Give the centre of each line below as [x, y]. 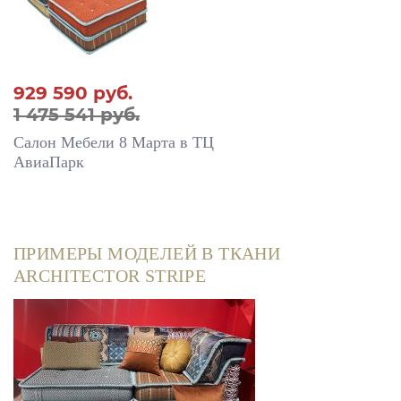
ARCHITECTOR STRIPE [110, 277]
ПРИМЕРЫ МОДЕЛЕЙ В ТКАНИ [147, 255]
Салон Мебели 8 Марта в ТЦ [114, 143]
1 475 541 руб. [77, 115]
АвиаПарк [49, 162]
